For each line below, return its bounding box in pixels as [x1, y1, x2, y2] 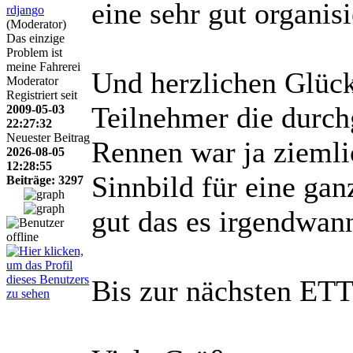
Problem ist [6, 45, 62, 59]
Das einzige [6, 31, 65, 45]
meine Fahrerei [6, 59, 80, 73]
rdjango [6, 2, 44, 17]
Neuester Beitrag [6, 130, 90, 144]
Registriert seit [6, 87, 77, 102]
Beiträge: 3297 [6, 173, 84, 187]
